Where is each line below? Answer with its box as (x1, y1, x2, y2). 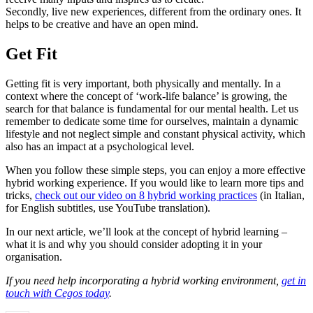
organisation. (6, 250, 62, 263)
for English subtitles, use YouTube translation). (6, 201, 210, 214)
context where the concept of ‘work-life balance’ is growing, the (6, 89, 287, 102)
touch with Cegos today (6, 286, 109, 299)
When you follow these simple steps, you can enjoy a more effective (6, 163, 305, 176)
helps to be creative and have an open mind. (6, 18, 198, 31)
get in (282, 274, 306, 286)
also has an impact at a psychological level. (6, 140, 194, 152)
